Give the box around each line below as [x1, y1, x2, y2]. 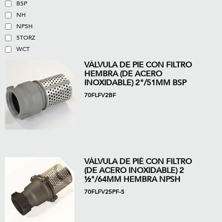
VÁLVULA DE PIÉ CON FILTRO [84, 156, 192, 167]
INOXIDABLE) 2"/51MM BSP [84, 77, 186, 88]
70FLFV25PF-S [84, 188, 124, 196]
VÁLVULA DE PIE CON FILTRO [84, 59, 192, 70]
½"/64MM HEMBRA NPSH [84, 174, 180, 185]
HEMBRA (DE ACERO [84, 68, 162, 79]
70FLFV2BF [84, 91, 116, 99]
